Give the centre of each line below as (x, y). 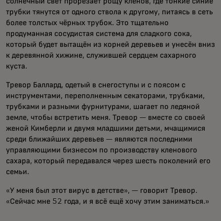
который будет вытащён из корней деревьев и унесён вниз (110, 45)
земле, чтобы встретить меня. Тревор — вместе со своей (106, 118)
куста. (18, 66)
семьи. (18, 172)
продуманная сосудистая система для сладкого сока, (99, 34)
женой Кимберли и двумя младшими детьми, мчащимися (106, 129)
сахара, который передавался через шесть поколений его (108, 161)
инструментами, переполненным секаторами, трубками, (105, 96)
